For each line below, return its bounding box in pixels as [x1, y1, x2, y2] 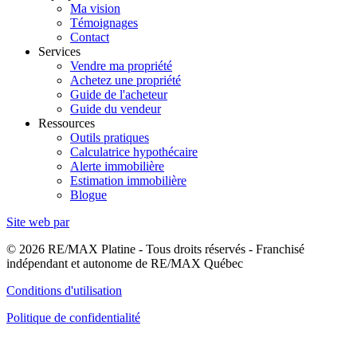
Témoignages [70, 16, 138, 30]
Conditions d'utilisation [6, 284, 122, 298]
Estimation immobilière [70, 174, 186, 188]
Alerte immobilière [70, 159, 164, 174]
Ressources [38, 116, 95, 131]
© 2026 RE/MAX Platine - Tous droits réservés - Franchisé [6, 242, 304, 257]
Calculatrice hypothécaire [70, 145, 198, 159]
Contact [70, 30, 109, 45]
